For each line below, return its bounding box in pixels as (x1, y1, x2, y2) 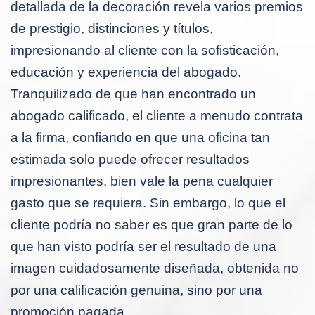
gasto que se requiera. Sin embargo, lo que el (11, 195, 285, 210)
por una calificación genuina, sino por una (11, 282, 262, 297)
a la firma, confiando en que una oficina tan (11, 129, 270, 145)
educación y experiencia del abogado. (11, 64, 241, 79)
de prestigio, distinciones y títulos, (11, 20, 213, 36)
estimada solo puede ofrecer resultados (11, 151, 250, 167)
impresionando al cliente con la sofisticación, (11, 42, 279, 58)
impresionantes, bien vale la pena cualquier (11, 173, 273, 188)
